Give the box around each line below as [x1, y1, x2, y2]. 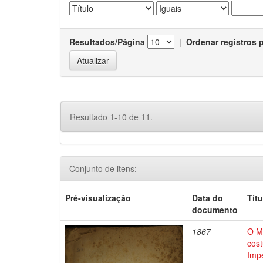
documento [192, 204, 238, 215]
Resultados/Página [69, 36, 145, 48]
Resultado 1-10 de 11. [70, 111, 153, 123]
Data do [192, 192, 224, 204]
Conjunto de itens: [69, 163, 137, 174]
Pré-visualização [65, 192, 131, 204]
